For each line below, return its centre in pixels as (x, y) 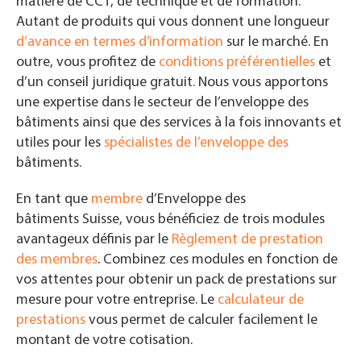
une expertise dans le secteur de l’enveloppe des (162, 103)
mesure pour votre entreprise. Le (117, 301)
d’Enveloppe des (194, 200)
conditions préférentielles (237, 63)
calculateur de (261, 301)
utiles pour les (60, 143)
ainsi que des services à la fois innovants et (212, 123)
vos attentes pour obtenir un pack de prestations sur (176, 280)
